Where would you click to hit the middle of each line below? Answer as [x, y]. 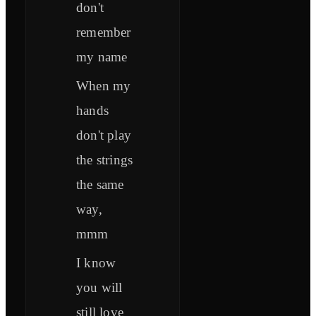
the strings [105, 160]
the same [100, 185]
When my [104, 86]
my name [102, 57]
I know [96, 263]
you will [99, 288]
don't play [104, 135]
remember [104, 32]
